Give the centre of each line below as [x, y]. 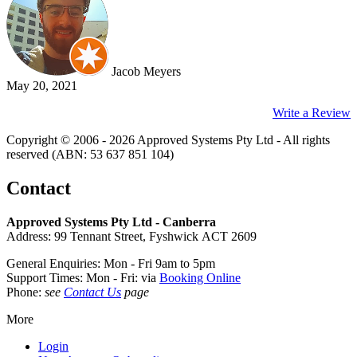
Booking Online [200, 277]
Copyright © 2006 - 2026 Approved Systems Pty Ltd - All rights [168, 139]
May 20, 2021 [42, 85]
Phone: [25, 292]
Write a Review [312, 112]
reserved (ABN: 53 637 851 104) [90, 154]
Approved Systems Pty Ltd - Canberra [111, 222]
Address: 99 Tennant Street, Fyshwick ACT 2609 [131, 236]
